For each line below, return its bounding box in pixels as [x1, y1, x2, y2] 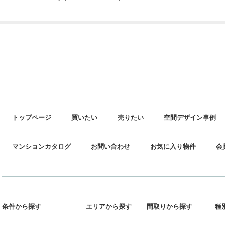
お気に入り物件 [150, 143, 196, 150]
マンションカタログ [12, 143, 71, 150]
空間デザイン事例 [164, 114, 216, 121]
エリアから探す [86, 203, 132, 210]
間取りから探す [147, 203, 192, 210]
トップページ [12, 114, 51, 121]
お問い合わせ [91, 143, 130, 150]
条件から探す [2, 203, 41, 210]
